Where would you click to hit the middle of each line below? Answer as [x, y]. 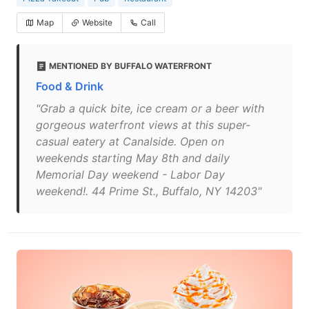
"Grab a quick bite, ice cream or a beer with [150, 108]
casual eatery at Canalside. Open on [130, 141]
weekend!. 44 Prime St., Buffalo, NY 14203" [149, 191]
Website [97, 22]
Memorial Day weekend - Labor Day [130, 175]
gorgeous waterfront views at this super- [143, 125]
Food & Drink [70, 86]
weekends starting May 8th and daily [133, 158]
